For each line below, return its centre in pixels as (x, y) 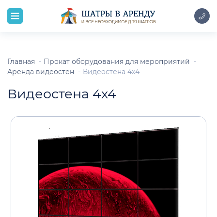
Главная (21, 62)
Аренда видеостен (42, 72)
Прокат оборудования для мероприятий (117, 62)
